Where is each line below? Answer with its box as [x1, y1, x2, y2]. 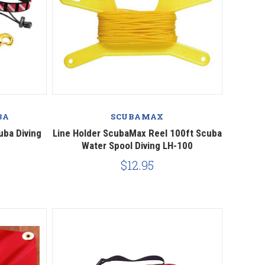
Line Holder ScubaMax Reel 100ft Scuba [52, 127, 222, 139]
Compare [116, 91, 158, 104]
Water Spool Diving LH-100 [81, 139, 193, 151]
